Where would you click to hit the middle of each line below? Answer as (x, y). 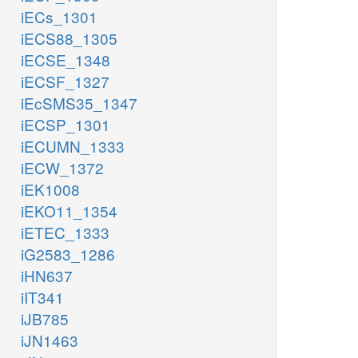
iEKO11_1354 (69, 211)
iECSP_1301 (66, 125)
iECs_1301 (59, 17)
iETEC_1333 (65, 233)
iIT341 (42, 297)
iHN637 (47, 276)
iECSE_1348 (66, 60)
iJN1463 (50, 340)
